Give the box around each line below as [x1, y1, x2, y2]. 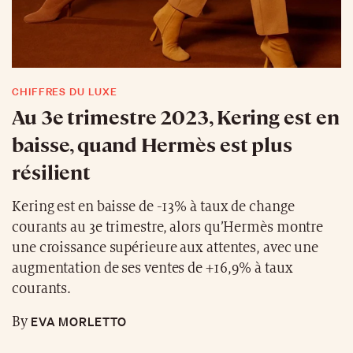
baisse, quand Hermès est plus [12, 130, 293, 157]
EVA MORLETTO [27, 313, 127, 329]
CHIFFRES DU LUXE [12, 84, 117, 98]
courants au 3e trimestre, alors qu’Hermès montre [12, 219, 324, 235]
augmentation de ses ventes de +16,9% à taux [12, 260, 293, 276]
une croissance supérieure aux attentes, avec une [12, 240, 319, 255]
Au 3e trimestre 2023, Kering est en [12, 102, 340, 129]
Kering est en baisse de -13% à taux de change [12, 199, 295, 214]
